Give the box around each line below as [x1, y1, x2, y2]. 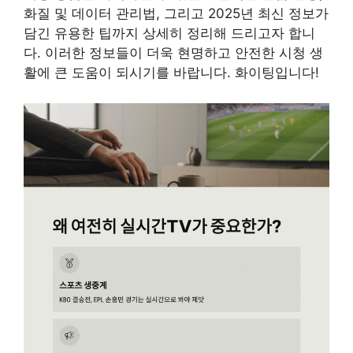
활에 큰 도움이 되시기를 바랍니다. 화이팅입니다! [24, 65, 319, 80]
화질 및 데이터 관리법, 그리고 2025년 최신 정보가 [24, 6, 329, 21]
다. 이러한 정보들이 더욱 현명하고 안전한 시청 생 [24, 45, 323, 61]
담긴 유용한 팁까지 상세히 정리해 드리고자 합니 [24, 25, 315, 41]
